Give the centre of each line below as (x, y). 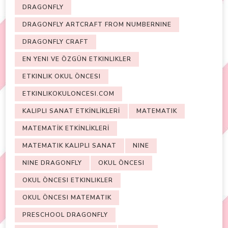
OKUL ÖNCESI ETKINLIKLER (68, 180)
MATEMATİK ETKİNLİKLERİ (66, 129)
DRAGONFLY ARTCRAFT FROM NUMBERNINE (97, 25)
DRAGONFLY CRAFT (55, 42)
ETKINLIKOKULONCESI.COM (68, 94)
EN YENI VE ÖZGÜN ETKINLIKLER (77, 59)
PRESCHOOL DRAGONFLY (65, 215)
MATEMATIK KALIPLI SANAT (69, 146)
